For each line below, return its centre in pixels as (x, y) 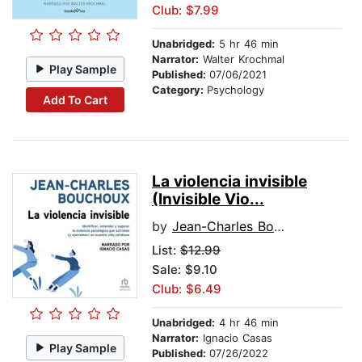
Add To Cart (75, 99)
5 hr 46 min (247, 44)
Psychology (236, 90)
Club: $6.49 (187, 289)
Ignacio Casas (236, 338)
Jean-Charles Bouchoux (223, 227)
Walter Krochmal (242, 59)
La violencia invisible (229, 182)
